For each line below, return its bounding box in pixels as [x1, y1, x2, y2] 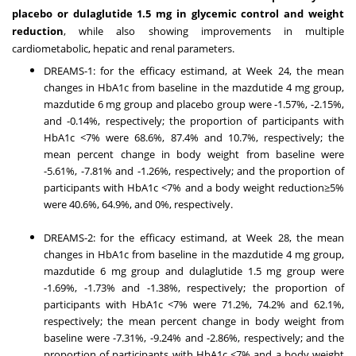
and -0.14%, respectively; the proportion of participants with [44, 114, 344, 129]
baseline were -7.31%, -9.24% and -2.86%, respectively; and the [44, 331, 344, 346]
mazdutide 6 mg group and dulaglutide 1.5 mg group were [44, 264, 344, 279]
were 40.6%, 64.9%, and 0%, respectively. [44, 197, 233, 212]
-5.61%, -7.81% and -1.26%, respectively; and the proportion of [44, 164, 344, 179]
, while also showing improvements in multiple [64, 24, 344, 39]
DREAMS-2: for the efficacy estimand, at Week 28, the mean [44, 230, 344, 246]
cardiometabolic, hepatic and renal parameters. [12, 41, 234, 56]
